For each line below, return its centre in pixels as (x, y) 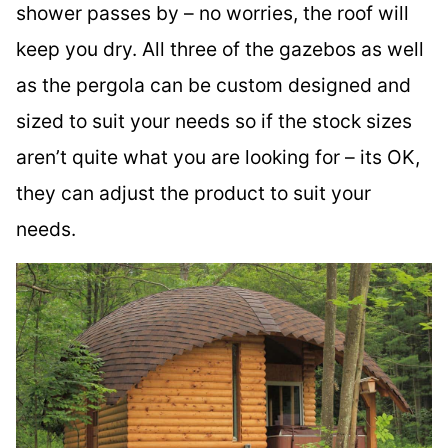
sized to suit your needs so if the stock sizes (214, 121)
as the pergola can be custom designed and (213, 85)
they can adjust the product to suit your (193, 193)
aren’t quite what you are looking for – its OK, (218, 157)
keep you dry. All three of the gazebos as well (220, 49)
